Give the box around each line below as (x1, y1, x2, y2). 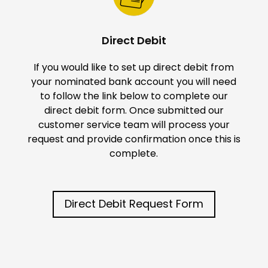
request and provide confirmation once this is (27, 132, 240, 147)
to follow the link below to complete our (39, 89, 228, 103)
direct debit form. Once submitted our (44, 103, 224, 118)
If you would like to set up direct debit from (33, 60, 234, 75)
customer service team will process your (38, 118, 230, 132)
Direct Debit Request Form (64, 196, 203, 212)
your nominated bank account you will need (31, 75, 237, 89)
